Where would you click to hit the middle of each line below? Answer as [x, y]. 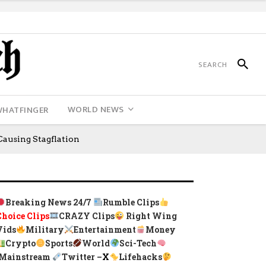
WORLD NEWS [96, 110]
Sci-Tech [138, 243]
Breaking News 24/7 [50, 202]
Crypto [21, 243]
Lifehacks [141, 257]
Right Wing [152, 216]
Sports [59, 243]
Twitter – [82, 257]
